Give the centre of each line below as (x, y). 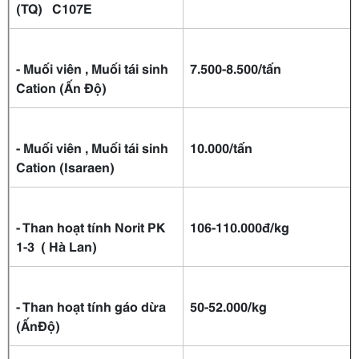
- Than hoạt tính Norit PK (91, 227)
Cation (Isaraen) (65, 167)
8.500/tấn (254, 68)
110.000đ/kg (252, 227)
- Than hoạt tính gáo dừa (91, 306)
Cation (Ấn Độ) (61, 87)
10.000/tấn (221, 147)
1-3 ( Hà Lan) (60, 246)
